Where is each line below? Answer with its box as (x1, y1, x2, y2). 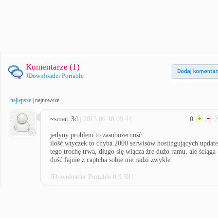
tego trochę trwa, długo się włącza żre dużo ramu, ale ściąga (50, 148, 216, 155)
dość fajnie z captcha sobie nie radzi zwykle (50, 156, 170, 163)
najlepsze (10, 97, 31, 104)
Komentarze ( (26, 62, 73, 72)
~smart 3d (50, 115, 80, 123)
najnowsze (35, 97, 59, 104)
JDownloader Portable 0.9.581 (50, 173, 134, 181)
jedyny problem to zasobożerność (50, 131, 142, 139)
